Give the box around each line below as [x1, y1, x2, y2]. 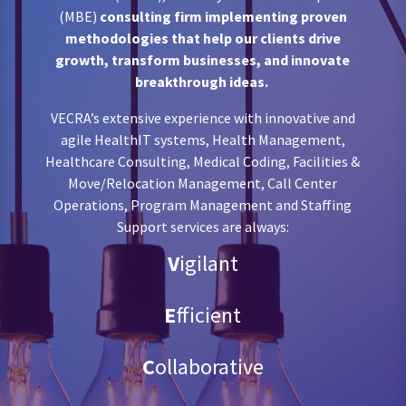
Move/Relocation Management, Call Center [68, 174, 338, 193]
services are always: [167, 217, 289, 237]
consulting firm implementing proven [99, 7, 347, 26]
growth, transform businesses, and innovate [55, 51, 351, 70]
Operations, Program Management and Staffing [53, 196, 353, 215]
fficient [176, 301, 242, 330]
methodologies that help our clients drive [64, 29, 341, 48]
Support [116, 217, 168, 237]
